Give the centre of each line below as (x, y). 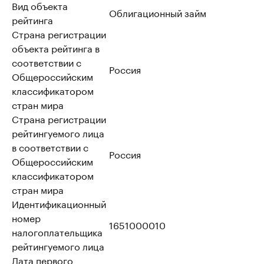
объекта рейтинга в (56, 47)
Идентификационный (59, 203)
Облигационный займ (158, 12)
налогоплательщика (57, 231)
